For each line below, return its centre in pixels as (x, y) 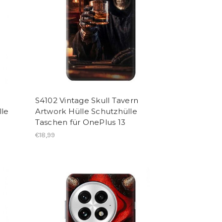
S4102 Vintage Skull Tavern (87, 100)
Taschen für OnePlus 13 (80, 122)
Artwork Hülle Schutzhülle (86, 111)
